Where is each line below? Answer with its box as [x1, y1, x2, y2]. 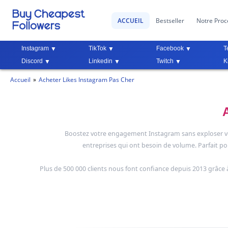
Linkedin [89, 57, 113, 65]
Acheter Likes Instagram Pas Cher [39, 75, 134, 84]
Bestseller [156, 16, 185, 25]
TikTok [89, 45, 107, 52]
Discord [21, 57, 43, 65]
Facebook [156, 45, 184, 52]
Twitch [156, 57, 174, 65]
